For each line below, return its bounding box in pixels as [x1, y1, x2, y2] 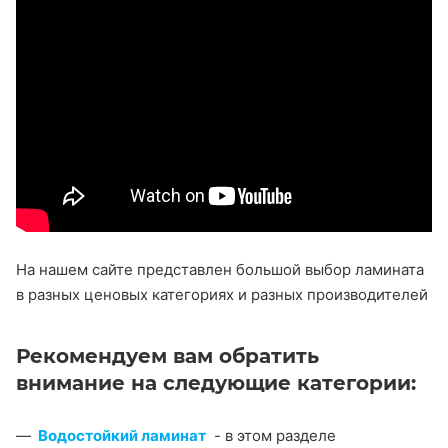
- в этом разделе [206, 426, 336, 445]
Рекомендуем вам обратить [16, 344, 319, 368]
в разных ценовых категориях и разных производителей [16, 285, 428, 304]
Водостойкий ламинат [38, 426, 206, 445]
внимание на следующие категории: [16, 371, 416, 395]
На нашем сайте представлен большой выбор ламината [16, 260, 424, 279]
